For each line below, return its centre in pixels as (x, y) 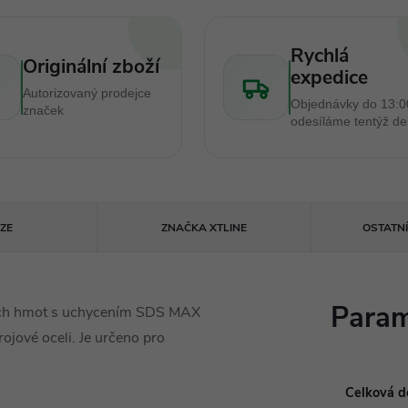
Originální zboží (91, 66)
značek (43, 110)
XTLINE (227, 228)
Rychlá (320, 56)
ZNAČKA (184, 228)
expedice (329, 77)
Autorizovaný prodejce (87, 93)
